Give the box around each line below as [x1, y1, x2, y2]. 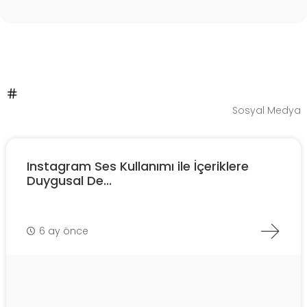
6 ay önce [39, 223, 88, 238]
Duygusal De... [27, 172, 112, 190]
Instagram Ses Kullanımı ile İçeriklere [27, 158, 249, 175]
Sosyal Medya [232, 103, 301, 118]
